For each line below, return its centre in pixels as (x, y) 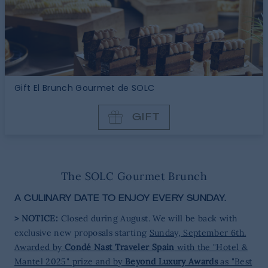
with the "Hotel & (211, 247)
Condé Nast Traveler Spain (119, 247)
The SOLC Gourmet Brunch (134, 176)
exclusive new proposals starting (82, 233)
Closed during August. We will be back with (148, 218)
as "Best (235, 261)
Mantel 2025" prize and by (70, 261)
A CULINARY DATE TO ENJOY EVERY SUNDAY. (121, 198)
